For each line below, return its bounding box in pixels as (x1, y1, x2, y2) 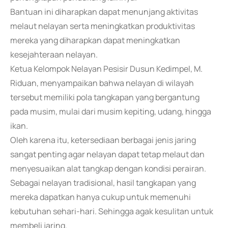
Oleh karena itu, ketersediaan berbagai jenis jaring (10, 134, 196, 146)
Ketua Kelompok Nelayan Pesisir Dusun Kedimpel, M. (10, 63, 203, 74)
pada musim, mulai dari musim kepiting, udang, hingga (10, 106, 211, 117)
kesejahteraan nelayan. (10, 49, 98, 60)
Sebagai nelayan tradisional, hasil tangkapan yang (10, 177, 196, 188)
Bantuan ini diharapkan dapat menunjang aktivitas (10, 6, 198, 17)
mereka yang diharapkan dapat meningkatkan (10, 35, 180, 46)
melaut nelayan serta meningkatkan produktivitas (10, 20, 195, 32)
